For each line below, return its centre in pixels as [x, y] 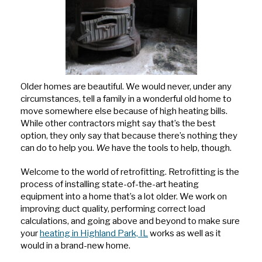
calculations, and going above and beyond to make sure [130, 221]
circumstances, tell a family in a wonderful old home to [126, 99]
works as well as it [185, 233]
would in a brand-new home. [75, 245]
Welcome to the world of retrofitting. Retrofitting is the [130, 172]
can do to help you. [58, 148]
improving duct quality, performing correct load [113, 208]
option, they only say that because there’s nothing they [129, 136]
